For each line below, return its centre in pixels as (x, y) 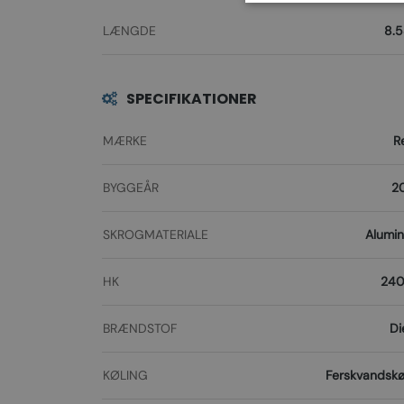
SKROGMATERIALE (155, 234)
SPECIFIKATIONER (191, 99)
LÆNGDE (129, 31)
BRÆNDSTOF (139, 328)
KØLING (125, 375)
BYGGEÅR (130, 188)
